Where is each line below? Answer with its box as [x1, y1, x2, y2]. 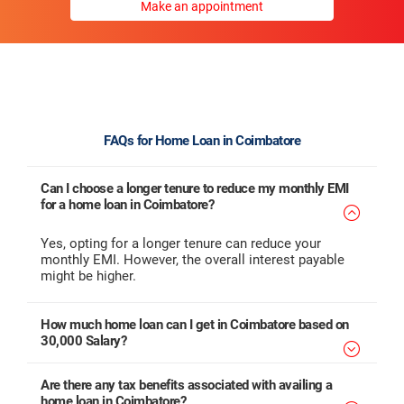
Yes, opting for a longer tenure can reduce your [41, 235, 321, 252]
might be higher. [41, 268, 136, 284]
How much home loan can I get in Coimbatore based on [41, 317, 349, 333]
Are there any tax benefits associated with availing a [41, 377, 333, 393]
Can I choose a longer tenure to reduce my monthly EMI [41, 180, 349, 197]
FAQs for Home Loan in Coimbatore [104, 133, 300, 149]
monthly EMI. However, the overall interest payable [41, 252, 344, 268]
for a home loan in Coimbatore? [41, 197, 214, 213]
